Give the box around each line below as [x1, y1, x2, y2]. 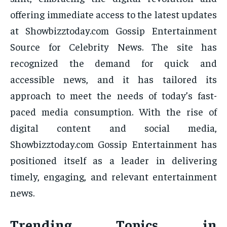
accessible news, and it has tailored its [10, 72, 217, 86]
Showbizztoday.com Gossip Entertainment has [10, 137, 217, 150]
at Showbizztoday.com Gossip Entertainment [10, 24, 217, 37]
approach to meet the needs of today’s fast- [10, 89, 217, 102]
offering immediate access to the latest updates [10, 8, 217, 21]
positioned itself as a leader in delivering [10, 154, 217, 167]
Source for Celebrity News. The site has [10, 40, 217, 53]
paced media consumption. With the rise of [10, 105, 217, 118]
